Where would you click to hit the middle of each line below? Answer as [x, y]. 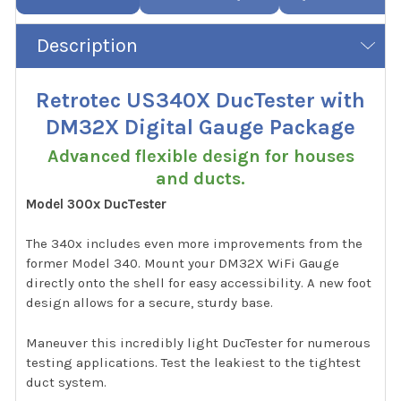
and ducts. [200, 178]
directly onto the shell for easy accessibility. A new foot [199, 283]
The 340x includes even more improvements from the [195, 244]
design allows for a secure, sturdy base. [150, 303]
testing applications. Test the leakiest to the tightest [194, 362]
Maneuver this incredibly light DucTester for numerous [199, 342]
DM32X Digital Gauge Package [200, 127]
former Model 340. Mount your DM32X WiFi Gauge [183, 264]
